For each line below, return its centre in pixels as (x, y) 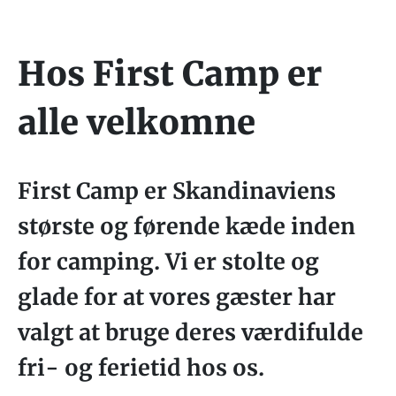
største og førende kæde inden (187, 227)
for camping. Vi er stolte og (168, 262)
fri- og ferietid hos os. (141, 368)
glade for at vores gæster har (177, 297)
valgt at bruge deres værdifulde (190, 333)
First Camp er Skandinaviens (177, 191)
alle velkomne (137, 123)
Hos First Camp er (170, 74)
